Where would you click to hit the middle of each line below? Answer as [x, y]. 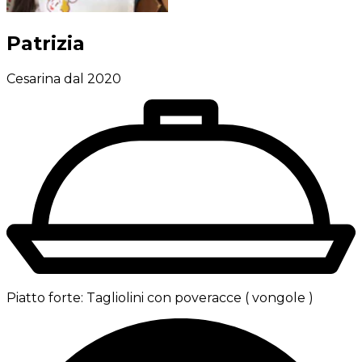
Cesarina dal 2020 [64, 78]
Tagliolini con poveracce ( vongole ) [200, 297]
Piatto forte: [45, 297]
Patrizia [46, 43]
